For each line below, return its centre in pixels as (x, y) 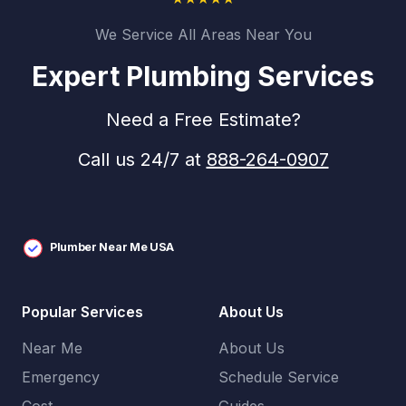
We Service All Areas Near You (203, 34)
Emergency (61, 377)
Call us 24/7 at (142, 159)
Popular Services (82, 312)
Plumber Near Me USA (112, 247)
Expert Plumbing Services (203, 76)
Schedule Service (278, 377)
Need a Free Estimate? (203, 120)
